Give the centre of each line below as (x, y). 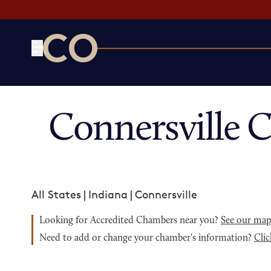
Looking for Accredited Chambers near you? (130, 221)
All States (56, 194)
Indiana (108, 194)
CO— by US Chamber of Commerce (132, 70)
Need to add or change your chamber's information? (147, 238)
